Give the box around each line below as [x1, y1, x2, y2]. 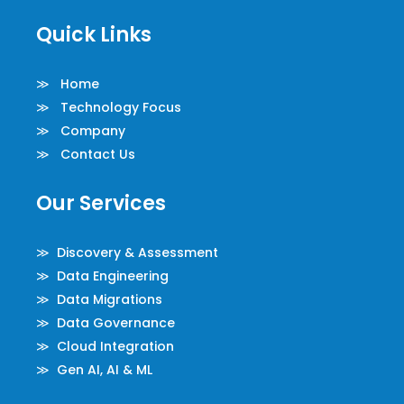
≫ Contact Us [35, 144, 135, 163]
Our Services [35, 188, 166, 217]
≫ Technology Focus [35, 97, 181, 116]
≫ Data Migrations [35, 289, 162, 308]
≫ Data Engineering [35, 266, 169, 285]
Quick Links [35, 20, 151, 49]
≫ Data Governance [35, 313, 175, 332]
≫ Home [35, 74, 99, 93]
